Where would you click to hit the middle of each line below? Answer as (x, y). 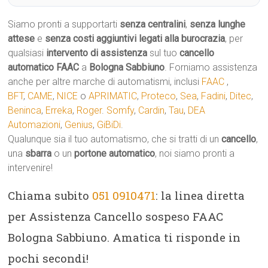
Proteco (159, 96)
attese (22, 39)
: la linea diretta (200, 195)
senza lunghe (218, 24)
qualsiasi (27, 53)
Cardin (152, 110)
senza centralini (153, 24)
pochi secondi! (48, 258)
